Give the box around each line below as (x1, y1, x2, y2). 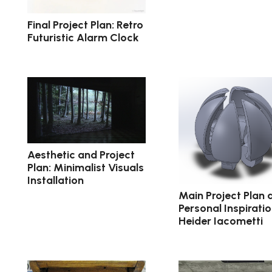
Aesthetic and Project (27, 148, 135, 162)
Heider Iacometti (178, 214, 263, 228)
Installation (27, 174, 84, 188)
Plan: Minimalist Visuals (27, 161, 144, 175)
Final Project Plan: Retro (27, 18, 143, 32)
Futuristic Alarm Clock (27, 30, 139, 44)
